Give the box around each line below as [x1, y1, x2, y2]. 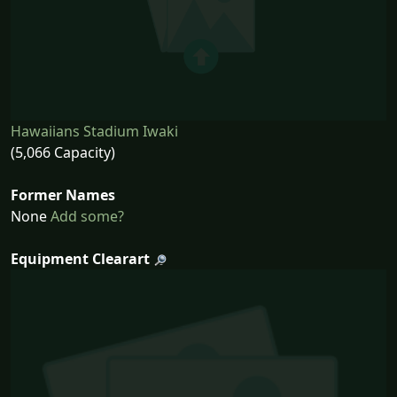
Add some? [47, 206, 124, 227]
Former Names [11, 185, 115, 206]
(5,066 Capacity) [11, 143, 115, 163]
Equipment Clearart [11, 249, 150, 269]
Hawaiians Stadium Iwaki [11, 121, 178, 142]
